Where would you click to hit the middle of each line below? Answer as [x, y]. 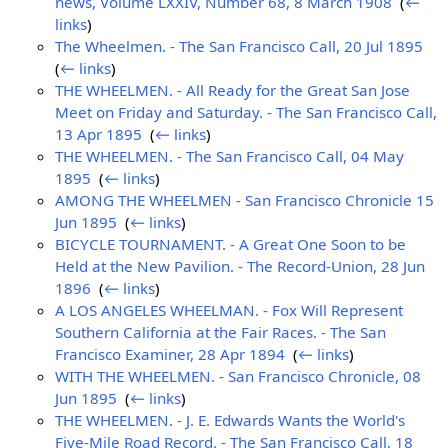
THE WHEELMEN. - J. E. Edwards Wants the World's [230, 419]
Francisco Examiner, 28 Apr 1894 [170, 353]
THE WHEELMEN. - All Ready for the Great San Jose [233, 89]
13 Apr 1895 [99, 133]
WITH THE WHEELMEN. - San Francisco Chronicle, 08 [238, 375]
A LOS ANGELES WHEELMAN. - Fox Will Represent [229, 309]
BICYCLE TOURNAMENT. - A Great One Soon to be [231, 243]
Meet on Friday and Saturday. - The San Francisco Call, [246, 111]
